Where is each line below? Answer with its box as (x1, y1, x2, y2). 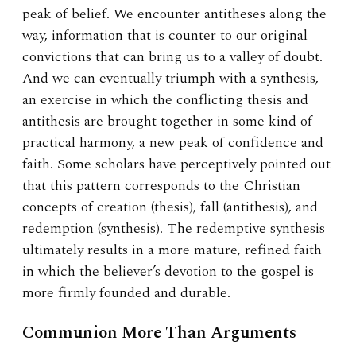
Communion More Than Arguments (22, 320, 296, 346)
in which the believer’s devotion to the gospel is (22, 261, 314, 283)
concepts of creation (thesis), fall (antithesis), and (22, 196, 318, 219)
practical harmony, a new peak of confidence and (22, 132, 323, 154)
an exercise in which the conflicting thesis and (22, 89, 308, 111)
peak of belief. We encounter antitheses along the (22, 3, 327, 25)
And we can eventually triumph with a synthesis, (22, 68, 319, 90)
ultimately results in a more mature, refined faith (22, 239, 322, 261)
